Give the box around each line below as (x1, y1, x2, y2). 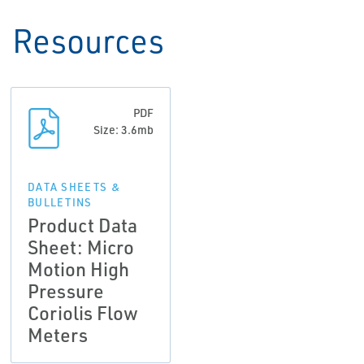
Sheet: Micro (27, 235, 134, 260)
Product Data (27, 213, 137, 238)
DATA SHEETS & (27, 180, 120, 194)
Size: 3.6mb (93, 123, 154, 137)
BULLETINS (27, 196, 93, 210)
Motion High (27, 257, 129, 282)
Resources (12, 19, 164, 62)
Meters (27, 323, 88, 348)
